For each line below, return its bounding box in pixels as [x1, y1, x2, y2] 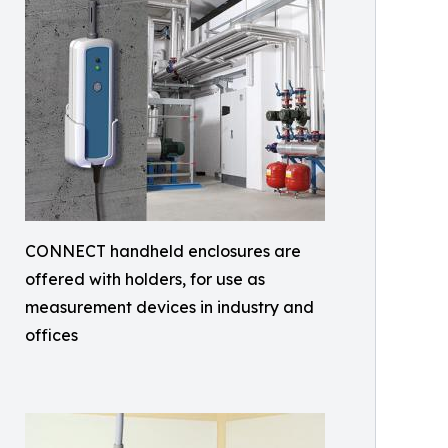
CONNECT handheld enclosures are [25, 241, 301, 261]
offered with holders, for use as [25, 269, 265, 289]
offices [25, 325, 78, 345]
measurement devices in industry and [25, 297, 314, 317]
